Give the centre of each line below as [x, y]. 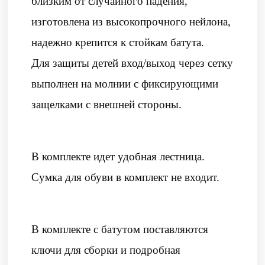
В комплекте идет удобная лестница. [118, 157]
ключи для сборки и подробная [106, 250]
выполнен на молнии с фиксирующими [125, 84]
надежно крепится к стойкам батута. [118, 43]
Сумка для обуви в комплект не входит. [126, 177]
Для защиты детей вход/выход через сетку [132, 63]
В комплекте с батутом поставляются [120, 230]
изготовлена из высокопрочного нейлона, [131, 22]
